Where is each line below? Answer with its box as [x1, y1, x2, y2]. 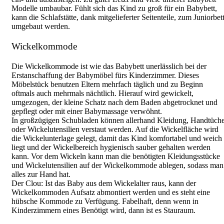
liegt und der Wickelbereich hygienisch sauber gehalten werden [11, 142, 210, 151]
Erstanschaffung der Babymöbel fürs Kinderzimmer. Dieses [11, 70, 199, 79]
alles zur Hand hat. [11, 169, 70, 178]
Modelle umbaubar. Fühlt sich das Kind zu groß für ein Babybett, [11, 3, 217, 12]
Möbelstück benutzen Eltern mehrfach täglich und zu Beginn [11, 79, 203, 88]
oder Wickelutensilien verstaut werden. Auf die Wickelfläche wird [11, 124, 218, 133]
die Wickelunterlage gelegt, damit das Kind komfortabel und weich [11, 133, 222, 142]
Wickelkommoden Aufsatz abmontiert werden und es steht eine [11, 187, 210, 196]
